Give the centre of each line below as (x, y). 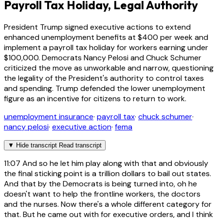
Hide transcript (36, 145)
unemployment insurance (49, 116)
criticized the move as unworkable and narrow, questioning (109, 68)
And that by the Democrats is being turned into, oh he (100, 183)
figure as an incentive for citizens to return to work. (95, 98)
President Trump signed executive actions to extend (97, 27)
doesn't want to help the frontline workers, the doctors (102, 194)
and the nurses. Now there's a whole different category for (108, 204)
